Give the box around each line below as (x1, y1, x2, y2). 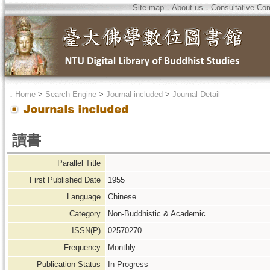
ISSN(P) (72, 226, 103, 235)
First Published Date (30, 175, 103, 184)
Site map (133, 3, 164, 12)
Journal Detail (172, 90, 220, 99)
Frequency (64, 243, 103, 252)
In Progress (108, 260, 148, 269)
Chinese (108, 192, 136, 201)
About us (172, 3, 203, 12)
